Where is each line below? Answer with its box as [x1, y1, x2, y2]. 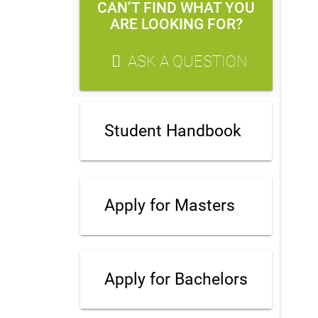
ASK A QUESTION [128, 52, 248, 70]
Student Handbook [104, 121, 242, 141]
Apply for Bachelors [104, 270, 248, 289]
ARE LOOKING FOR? [109, 16, 243, 33]
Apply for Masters [104, 195, 236, 215]
